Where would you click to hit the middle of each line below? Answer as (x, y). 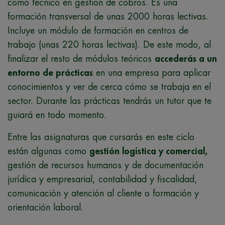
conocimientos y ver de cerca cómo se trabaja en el (109, 87)
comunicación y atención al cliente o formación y (103, 193)
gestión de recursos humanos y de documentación (105, 165)
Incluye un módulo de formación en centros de (98, 30)
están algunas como (48, 151)
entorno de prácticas (50, 73)
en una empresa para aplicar (152, 73)
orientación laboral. (47, 207)
